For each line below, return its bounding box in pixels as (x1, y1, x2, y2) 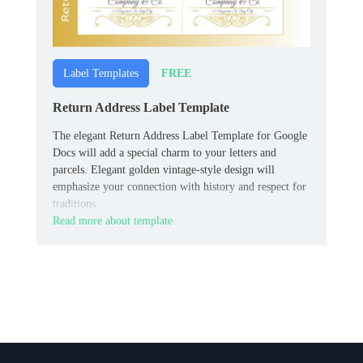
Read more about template (53, 215, 173, 228)
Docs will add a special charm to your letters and (53, 147, 276, 160)
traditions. (53, 198, 99, 211)
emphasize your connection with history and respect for (53, 181, 306, 194)
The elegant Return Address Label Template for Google (53, 130, 307, 143)
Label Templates (63, 67, 139, 80)
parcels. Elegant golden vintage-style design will (53, 164, 275, 177)
